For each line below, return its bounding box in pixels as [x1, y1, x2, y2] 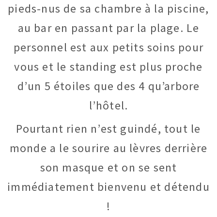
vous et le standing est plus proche [14, 59, 203, 74]
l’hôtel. [89, 97, 128, 113]
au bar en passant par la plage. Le [17, 20, 200, 35]
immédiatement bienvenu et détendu [7, 179, 210, 195]
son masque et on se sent [40, 160, 177, 175]
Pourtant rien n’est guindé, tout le [16, 121, 201, 137]
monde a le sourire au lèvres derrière [9, 140, 208, 156]
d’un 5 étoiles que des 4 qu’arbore [17, 78, 200, 93]
